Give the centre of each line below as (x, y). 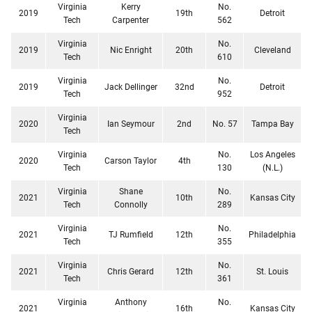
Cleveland (272, 50)
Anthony (131, 302)
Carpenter (131, 20)
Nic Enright (131, 50)
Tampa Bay (272, 124)
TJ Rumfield (131, 234)
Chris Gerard (131, 271)
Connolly (131, 204)
